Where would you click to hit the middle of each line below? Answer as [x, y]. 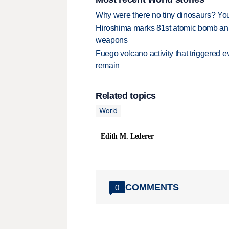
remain [108, 65]
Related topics [126, 96]
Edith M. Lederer [127, 136]
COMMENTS [152, 187]
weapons [112, 40]
